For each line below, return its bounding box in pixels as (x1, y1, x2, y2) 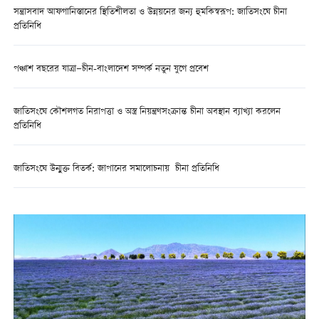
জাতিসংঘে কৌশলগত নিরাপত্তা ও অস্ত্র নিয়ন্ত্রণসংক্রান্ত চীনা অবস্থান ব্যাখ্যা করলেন (13, 104, 281, 120)
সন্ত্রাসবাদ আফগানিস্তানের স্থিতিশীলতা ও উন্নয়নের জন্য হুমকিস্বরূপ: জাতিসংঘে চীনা (13, 4, 287, 20)
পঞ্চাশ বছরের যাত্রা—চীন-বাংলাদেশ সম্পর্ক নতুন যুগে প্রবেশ (13, 61, 209, 77)
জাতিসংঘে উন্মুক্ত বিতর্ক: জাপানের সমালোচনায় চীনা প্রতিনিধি (13, 162, 219, 177)
